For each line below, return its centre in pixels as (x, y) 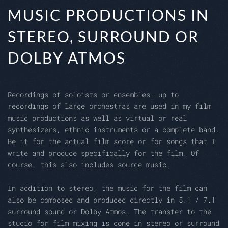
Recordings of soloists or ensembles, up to (93, 95)
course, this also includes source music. (89, 165)
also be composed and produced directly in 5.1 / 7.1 (111, 200)
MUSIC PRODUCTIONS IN (108, 15)
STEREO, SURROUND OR (103, 36)
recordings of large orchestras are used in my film (109, 106)
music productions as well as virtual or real (97, 118)
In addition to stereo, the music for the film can (107, 188)
